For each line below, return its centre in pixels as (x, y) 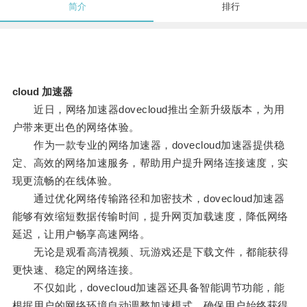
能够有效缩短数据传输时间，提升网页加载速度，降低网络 (150, 217)
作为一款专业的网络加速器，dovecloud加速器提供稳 (148, 145)
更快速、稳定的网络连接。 (76, 270)
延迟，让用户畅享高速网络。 (81, 234)
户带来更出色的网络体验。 (76, 127)
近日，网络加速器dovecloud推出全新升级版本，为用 (148, 110)
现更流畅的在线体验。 (65, 181)
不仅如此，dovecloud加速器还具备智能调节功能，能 (148, 288)
